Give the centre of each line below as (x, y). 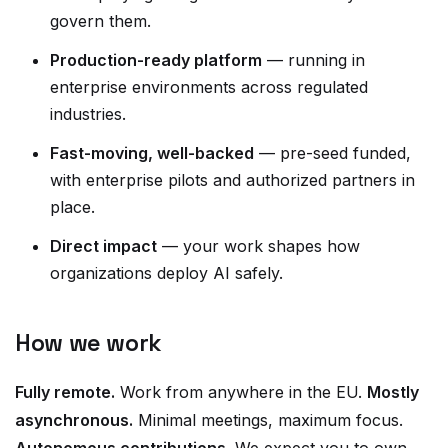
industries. (88, 114)
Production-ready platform (156, 60)
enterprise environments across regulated (209, 87)
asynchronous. (74, 420)
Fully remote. (65, 392)
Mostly (393, 392)
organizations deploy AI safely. (166, 273)
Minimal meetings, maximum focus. (268, 420)
